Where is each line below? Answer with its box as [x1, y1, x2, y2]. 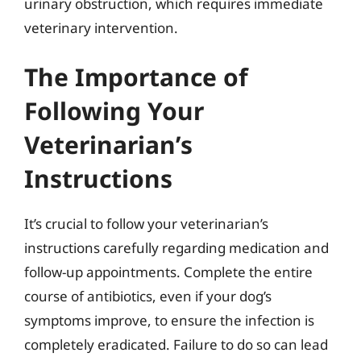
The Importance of [24, 60, 248, 93]
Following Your [24, 94, 204, 127]
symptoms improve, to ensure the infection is [24, 311, 314, 330]
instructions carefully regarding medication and [24, 239, 329, 257]
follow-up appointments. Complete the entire [24, 263, 313, 281]
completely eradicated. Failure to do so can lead [24, 335, 328, 354]
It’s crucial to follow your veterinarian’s [24, 214, 268, 233]
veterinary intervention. [24, 18, 178, 37]
